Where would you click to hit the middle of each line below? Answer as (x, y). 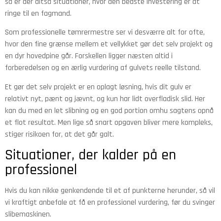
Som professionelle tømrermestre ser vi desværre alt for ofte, (105, 33)
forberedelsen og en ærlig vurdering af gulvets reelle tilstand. (103, 68)
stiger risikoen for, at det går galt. (59, 134)
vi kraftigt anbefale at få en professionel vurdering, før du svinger (110, 202)
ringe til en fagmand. (38, 13)
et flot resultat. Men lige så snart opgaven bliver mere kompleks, (109, 122)
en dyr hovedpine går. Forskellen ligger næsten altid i (89, 56)
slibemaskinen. (28, 214)
